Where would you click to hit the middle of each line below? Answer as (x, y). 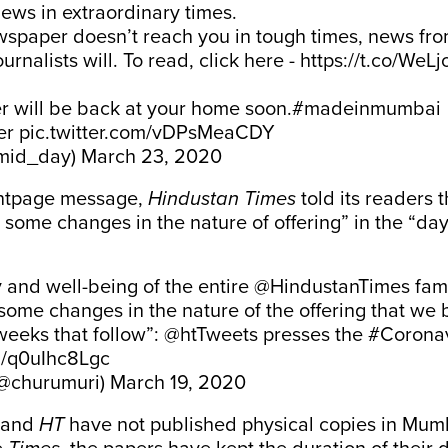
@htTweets (211, 335)
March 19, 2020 (178, 383)
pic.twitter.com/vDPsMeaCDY (147, 133)
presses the (313, 335)
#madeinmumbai (366, 109)
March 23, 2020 (151, 157)
